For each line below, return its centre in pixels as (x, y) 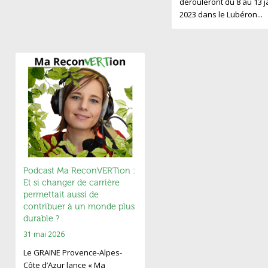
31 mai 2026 (44, 234)
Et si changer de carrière (71, 183)
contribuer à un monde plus (79, 207)
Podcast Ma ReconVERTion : (79, 171)
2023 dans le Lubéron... (221, 15)
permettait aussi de (61, 195)
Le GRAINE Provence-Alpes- (72, 253)
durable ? (41, 219)
